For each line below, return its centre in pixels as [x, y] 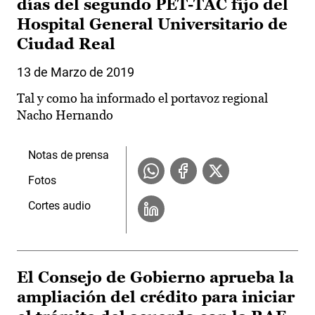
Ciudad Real [66, 44]
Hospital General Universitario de [152, 25]
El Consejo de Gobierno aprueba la [155, 278]
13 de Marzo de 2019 [76, 72]
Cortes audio [59, 206]
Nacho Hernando [65, 115]
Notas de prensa [69, 155]
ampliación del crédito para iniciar [156, 297]
